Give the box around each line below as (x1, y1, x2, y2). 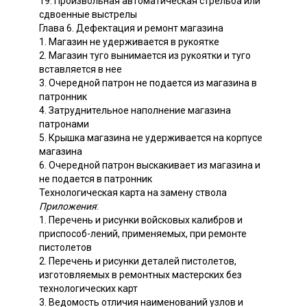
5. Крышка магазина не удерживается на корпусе (39, 132, 262, 143)
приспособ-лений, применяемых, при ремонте (39, 228, 247, 239)
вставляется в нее (39, 63, 122, 75)
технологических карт (39, 282, 138, 294)
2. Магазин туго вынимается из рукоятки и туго (39, 49, 251, 61)
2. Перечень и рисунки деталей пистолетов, (39, 255, 236, 267)
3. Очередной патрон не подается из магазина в (39, 77, 257, 88)
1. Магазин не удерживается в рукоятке (39, 36, 219, 47)
